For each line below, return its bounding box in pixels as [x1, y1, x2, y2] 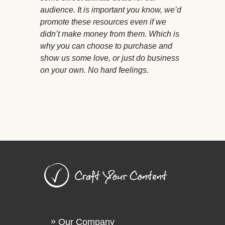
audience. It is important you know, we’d [40, 6, 181, 15]
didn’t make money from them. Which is [40, 30, 179, 39]
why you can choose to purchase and [40, 42, 172, 51]
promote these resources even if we [40, 18, 166, 27]
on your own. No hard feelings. [40, 66, 149, 75]
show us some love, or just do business [40, 54, 179, 63]
